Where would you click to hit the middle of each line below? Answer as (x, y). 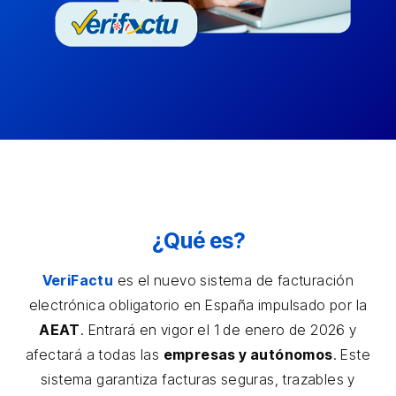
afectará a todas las (95, 355)
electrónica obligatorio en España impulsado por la (198, 305)
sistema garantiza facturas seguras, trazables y (198, 380)
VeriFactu (78, 281)
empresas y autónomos (248, 355)
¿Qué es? (198, 241)
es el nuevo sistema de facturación (234, 281)
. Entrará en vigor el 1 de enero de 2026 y (218, 330)
